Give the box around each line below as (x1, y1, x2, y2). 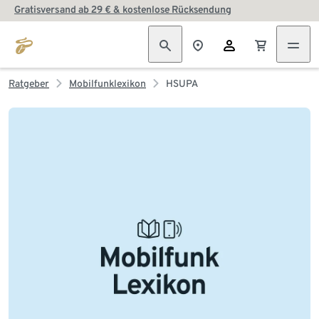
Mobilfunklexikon (69, 78, 146, 89)
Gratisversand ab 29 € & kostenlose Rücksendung (14, 4, 231, 15)
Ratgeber (9, 78, 49, 89)
